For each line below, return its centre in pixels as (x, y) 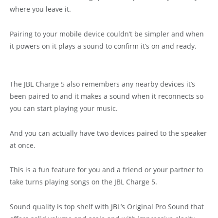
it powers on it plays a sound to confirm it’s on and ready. (103, 46)
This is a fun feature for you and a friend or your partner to (106, 170)
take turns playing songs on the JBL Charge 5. (83, 182)
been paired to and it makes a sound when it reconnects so (107, 96)
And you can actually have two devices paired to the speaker (108, 133)
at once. (23, 145)
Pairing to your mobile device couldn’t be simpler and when (107, 34)
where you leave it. (40, 9)
